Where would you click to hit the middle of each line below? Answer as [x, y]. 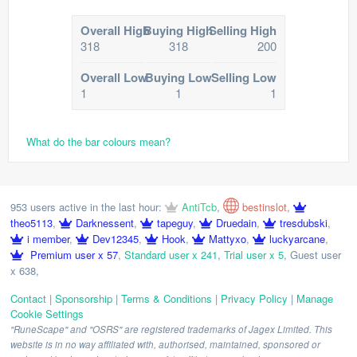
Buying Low [178, 77]
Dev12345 [116, 239]
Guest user [316, 255]
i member [48, 239]
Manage [315, 298]
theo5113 [31, 223]
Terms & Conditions [167, 298]
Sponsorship [84, 298]
